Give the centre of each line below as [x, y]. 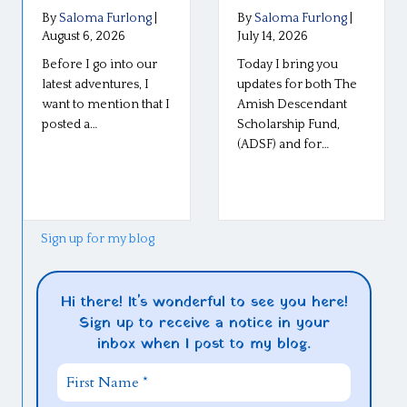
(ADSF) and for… [283, 144]
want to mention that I [106, 104]
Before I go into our [99, 64]
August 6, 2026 [84, 36]
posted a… [69, 124]
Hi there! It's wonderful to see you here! [204, 302]
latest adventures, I [95, 84]
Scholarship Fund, [288, 124]
